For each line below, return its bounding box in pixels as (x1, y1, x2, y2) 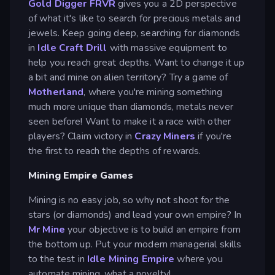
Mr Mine (28, 222, 65, 236)
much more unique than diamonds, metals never (28, 99, 233, 114)
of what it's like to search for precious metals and (28, 11, 241, 25)
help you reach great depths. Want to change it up (28, 55, 245, 69)
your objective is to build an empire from (64, 222, 241, 236)
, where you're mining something (83, 85, 223, 99)
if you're (198, 129, 232, 143)
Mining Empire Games (28, 168, 134, 182)
